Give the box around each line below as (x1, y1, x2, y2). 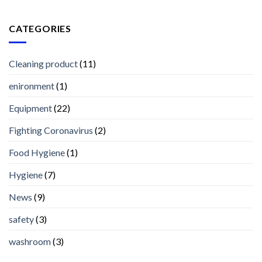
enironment (9, 80, 54, 92)
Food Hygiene (9, 147, 65, 158)
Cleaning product (9, 58, 78, 70)
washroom (9, 236, 51, 247)
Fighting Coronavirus (9, 125, 93, 136)
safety (9, 213, 34, 225)
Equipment (9, 102, 52, 114)
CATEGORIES (9, 22, 71, 34)
